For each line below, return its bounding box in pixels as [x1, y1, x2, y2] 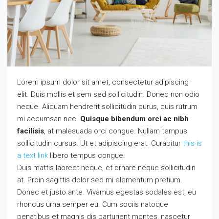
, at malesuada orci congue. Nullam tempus [44, 126, 187, 135]
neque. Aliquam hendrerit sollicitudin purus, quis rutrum [17, 102, 197, 111]
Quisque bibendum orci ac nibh [80, 114, 189, 123]
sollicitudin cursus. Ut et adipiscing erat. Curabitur [17, 138, 183, 148]
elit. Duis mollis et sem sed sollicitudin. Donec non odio [17, 89, 199, 99]
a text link [17, 151, 48, 160]
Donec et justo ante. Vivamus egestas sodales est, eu [17, 187, 196, 197]
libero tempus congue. [48, 151, 125, 160]
